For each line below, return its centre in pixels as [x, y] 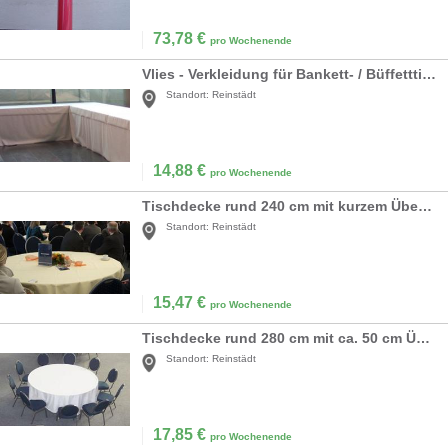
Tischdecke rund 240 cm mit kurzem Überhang [425, 206]
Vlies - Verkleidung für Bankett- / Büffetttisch [429, 74]
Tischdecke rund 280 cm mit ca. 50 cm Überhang [423, 338]
